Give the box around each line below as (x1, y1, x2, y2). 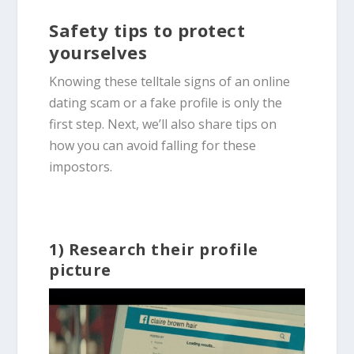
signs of (184, 72, 232, 90)
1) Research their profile (49, 238, 258, 260)
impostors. (49, 157, 116, 175)
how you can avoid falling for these (49, 136, 257, 154)
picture (49, 258, 111, 281)
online (253, 72, 291, 90)
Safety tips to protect (49, 17, 246, 42)
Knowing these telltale (49, 72, 185, 90)
